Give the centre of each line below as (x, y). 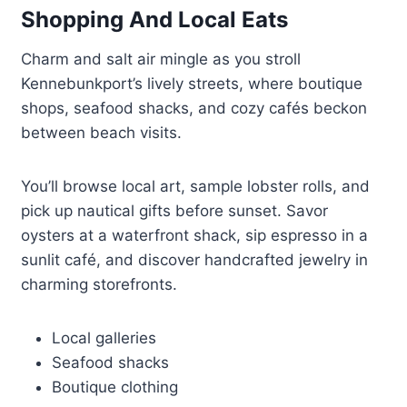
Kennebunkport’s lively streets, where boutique (192, 84)
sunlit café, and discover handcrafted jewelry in (195, 260)
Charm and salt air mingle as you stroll (161, 60)
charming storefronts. (99, 285)
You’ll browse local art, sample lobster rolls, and (196, 187)
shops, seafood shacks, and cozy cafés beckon (194, 109)
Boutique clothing (115, 387)
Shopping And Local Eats (155, 20)
